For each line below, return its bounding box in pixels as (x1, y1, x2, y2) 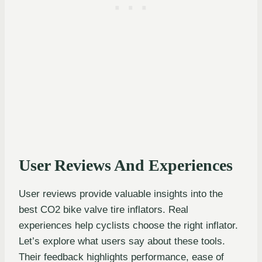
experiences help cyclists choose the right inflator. (19, 220, 238, 232)
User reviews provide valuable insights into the (19, 188, 223, 200)
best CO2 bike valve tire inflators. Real (19, 204, 188, 216)
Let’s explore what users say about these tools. (19, 236, 225, 247)
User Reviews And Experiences (19, 156, 233, 175)
